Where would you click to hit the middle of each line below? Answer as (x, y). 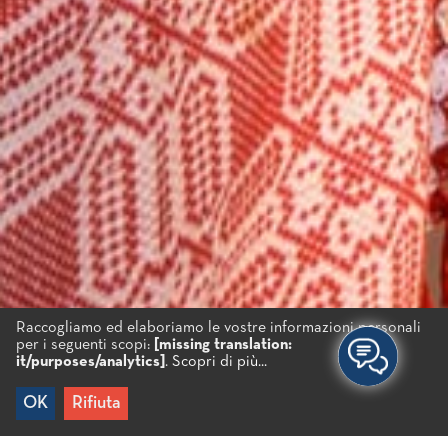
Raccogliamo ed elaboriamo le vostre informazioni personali (218, 327)
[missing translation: (223, 344)
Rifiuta (96, 402)
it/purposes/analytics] (90, 361)
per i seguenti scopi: (85, 344)
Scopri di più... (219, 361)
